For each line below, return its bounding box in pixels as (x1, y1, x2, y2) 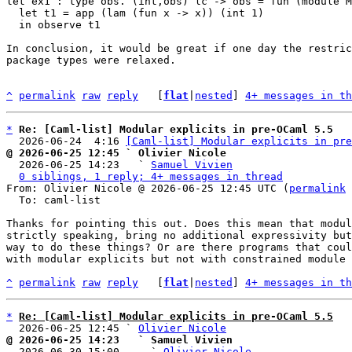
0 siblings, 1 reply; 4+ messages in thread (19, 170, 283, 182)
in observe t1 (6, 19, 19, 31)
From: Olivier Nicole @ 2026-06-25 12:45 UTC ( (6, 182, 289, 194)
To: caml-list (6, 194, 19, 206)
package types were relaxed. (6, 54, 176, 66)
